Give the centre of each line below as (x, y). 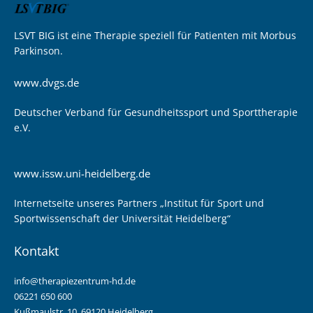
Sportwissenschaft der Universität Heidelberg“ (122, 218)
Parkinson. (38, 50)
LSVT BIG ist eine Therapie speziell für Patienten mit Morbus (155, 35)
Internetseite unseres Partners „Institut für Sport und (139, 203)
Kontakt (36, 250)
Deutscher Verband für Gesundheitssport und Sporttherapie (156, 112)
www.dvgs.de (46, 82)
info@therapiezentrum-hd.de (75, 281)
